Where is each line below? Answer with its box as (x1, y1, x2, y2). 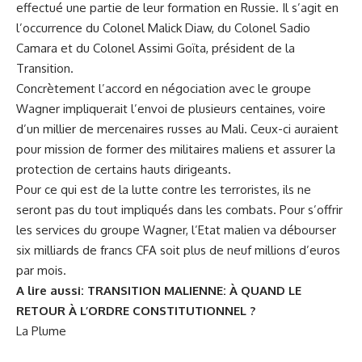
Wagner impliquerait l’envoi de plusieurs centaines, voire (16, 101, 326, 117)
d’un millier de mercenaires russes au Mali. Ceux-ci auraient (16, 121, 339, 137)
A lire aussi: (16, 283, 87, 299)
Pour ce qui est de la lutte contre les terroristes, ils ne (16, 182, 311, 198)
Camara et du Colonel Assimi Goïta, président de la (16, 40, 295, 57)
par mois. (16, 263, 66, 279)
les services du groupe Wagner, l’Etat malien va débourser (16, 222, 336, 238)
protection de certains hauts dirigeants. (16, 162, 231, 178)
